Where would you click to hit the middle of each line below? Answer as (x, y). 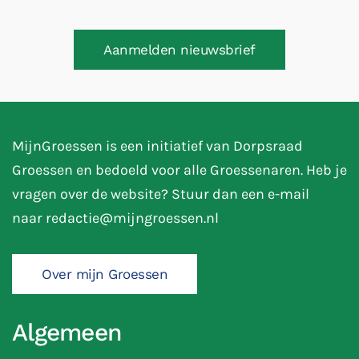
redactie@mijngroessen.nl (132, 218)
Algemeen (67, 333)
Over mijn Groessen (105, 274)
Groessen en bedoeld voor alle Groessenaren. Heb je (179, 170)
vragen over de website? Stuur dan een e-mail (161, 194)
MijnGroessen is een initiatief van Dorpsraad (157, 146)
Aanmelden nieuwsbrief (179, 50)
